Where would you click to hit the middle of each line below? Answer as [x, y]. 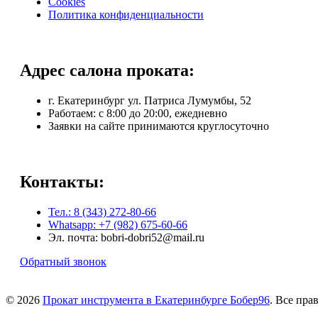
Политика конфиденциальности [126, 14]
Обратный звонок [63, 261]
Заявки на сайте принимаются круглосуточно [159, 126]
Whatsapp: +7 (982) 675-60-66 [118, 224]
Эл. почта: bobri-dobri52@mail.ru [126, 237]
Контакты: [62, 181]
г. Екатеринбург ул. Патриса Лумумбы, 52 [150, 100]
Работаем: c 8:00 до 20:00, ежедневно [138, 113]
